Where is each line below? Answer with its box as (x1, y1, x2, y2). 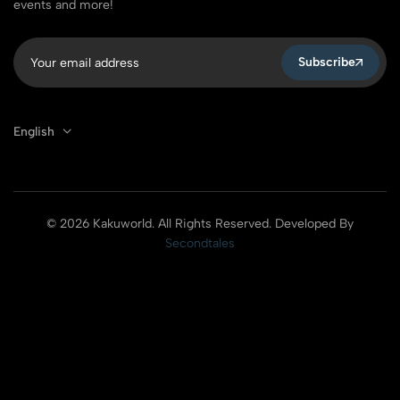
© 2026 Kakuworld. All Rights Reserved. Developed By (46, 215, 354, 231)
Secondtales (165, 235, 235, 251)
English (13, 123, 58, 139)
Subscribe (298, 54, 355, 70)
